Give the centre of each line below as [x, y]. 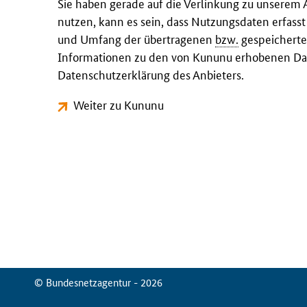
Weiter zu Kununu [119, 105]
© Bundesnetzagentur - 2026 [98, 282]
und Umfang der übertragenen [136, 39]
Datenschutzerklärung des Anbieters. [151, 74]
